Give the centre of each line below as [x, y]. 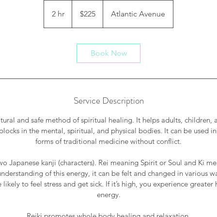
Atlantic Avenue [138, 14]
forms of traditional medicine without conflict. [108, 141]
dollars [79, 14]
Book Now [108, 53]
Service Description [108, 101]
